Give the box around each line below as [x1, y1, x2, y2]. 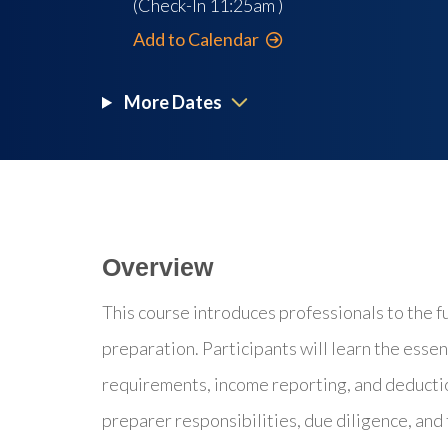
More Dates [121, 90, 223, 113]
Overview [102, 253, 213, 282]
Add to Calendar [133, 27, 260, 50]
